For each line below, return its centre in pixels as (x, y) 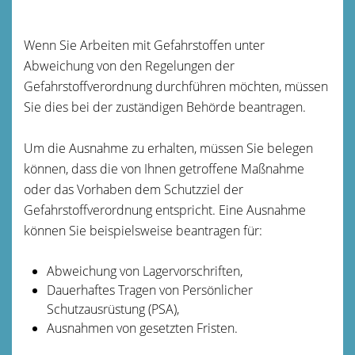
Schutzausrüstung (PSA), (113, 309)
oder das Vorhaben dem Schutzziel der (134, 189)
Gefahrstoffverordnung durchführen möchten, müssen (176, 86)
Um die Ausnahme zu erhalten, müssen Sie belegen (168, 148)
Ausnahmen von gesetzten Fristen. (142, 328)
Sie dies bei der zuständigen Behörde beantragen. (165, 107)
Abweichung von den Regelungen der (129, 65)
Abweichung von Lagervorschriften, (144, 271)
